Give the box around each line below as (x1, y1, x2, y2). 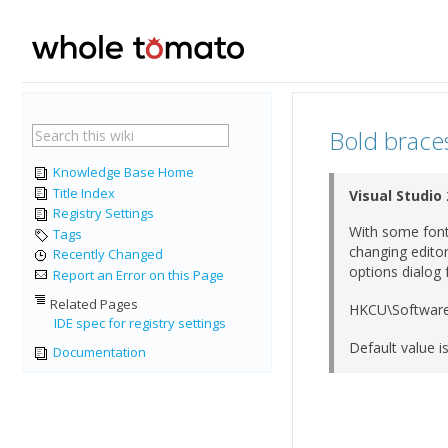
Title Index (50, 183, 115, 202)
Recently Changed (50, 245, 163, 264)
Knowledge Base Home (50, 163, 194, 181)
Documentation (50, 343, 146, 362)
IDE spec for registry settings (54, 314, 226, 333)
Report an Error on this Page (50, 265, 224, 284)
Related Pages (50, 295, 138, 314)
